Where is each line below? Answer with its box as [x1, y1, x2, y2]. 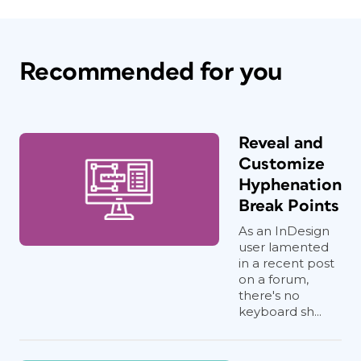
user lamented [239, 239, 329, 255]
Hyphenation [239, 176, 342, 194]
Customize [239, 156, 325, 173]
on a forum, [239, 272, 309, 288]
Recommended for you [19, 59, 283, 86]
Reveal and [239, 135, 323, 152]
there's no [239, 288, 300, 304]
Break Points [239, 197, 339, 215]
